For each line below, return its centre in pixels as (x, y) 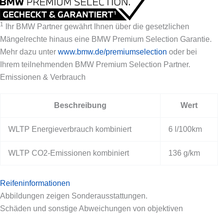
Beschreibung (80, 106)
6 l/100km (185, 129)
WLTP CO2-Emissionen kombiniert (69, 153)
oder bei (182, 52)
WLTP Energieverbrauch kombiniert (70, 129)
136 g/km (184, 153)
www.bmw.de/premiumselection (112, 52)
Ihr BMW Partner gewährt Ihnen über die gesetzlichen (96, 27)
